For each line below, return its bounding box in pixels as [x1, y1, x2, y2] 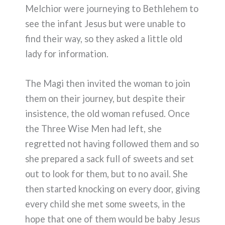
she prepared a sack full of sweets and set [25, 153, 194, 164]
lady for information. [25, 48, 108, 59]
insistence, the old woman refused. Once [25, 107, 190, 119]
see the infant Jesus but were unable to [25, 18, 185, 29]
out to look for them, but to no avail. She [25, 168, 188, 179]
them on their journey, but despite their [25, 92, 185, 104]
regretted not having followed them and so [25, 138, 199, 149]
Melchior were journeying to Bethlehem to [25, 3, 198, 14]
